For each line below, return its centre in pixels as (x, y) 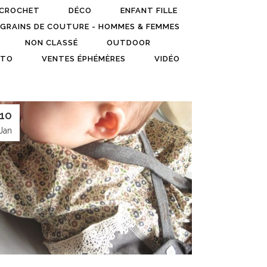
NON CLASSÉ (51, 43)
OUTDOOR (128, 43)
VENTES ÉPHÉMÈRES (84, 59)
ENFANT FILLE (149, 10)
